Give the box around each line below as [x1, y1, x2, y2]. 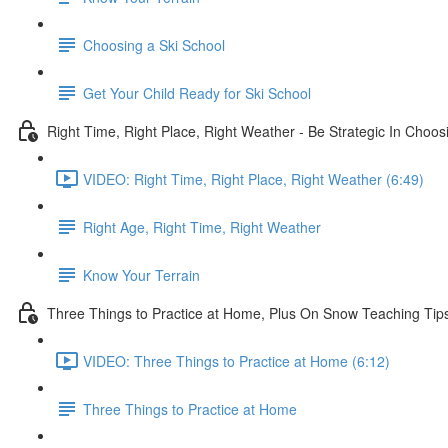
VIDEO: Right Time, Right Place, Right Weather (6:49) [83, 168, 424, 189]
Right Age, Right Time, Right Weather [83, 216, 321, 237]
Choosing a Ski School [83, 34, 225, 55]
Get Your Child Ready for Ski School [83, 82, 311, 103]
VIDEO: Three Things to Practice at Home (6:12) [83, 350, 390, 371]
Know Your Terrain [83, 264, 200, 285]
